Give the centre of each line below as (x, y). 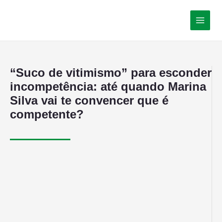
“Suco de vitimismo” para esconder (111, 72)
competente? (47, 114)
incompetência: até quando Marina (108, 86)
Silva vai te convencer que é (89, 100)
